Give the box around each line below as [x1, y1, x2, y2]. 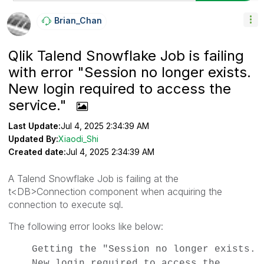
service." [8, 96, 71, 114]
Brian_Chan [54, 15, 102, 25]
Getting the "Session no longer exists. [32, 243, 256, 255]
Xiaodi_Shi [58, 133, 98, 144]
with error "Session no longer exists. [8, 63, 251, 81]
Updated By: [8, 133, 58, 144]
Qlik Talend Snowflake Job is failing [8, 47, 244, 64]
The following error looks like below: [8, 220, 163, 232]
